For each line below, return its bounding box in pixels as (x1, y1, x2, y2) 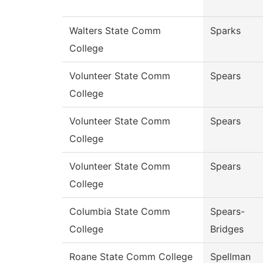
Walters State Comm (69, 25, 161, 37)
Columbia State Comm (69, 205, 170, 218)
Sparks (210, 25, 241, 37)
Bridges (210, 223, 244, 235)
